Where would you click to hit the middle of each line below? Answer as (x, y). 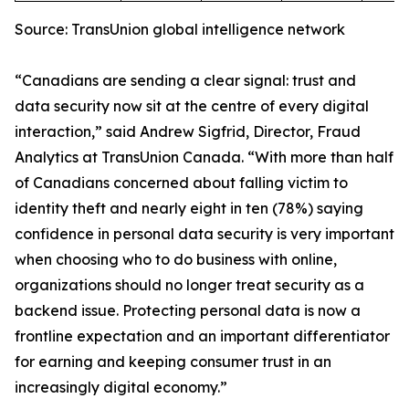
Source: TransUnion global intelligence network (180, 29)
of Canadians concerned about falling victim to (181, 183)
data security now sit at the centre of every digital (192, 106)
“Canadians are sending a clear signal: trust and (185, 80)
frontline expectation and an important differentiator (202, 336)
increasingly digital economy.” (121, 387)
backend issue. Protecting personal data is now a (188, 310)
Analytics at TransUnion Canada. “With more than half (204, 157)
